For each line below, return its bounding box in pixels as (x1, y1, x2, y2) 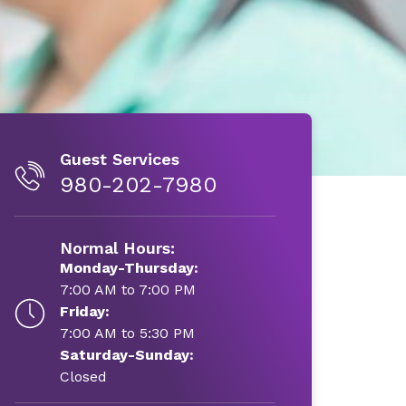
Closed (59, 368, 107, 385)
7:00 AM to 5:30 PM (59, 324, 195, 342)
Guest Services (59, 150, 179, 169)
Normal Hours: (59, 238, 175, 257)
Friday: (59, 303, 110, 320)
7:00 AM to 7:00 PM (59, 281, 196, 298)
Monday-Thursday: (59, 259, 198, 276)
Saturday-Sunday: (59, 346, 194, 363)
